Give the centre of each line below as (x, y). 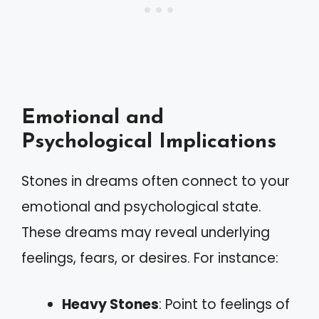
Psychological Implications (149, 142)
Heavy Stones (110, 304)
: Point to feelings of (224, 304)
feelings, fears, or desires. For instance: (150, 258)
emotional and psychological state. (141, 207)
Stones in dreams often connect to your (156, 181)
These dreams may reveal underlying (146, 232)
